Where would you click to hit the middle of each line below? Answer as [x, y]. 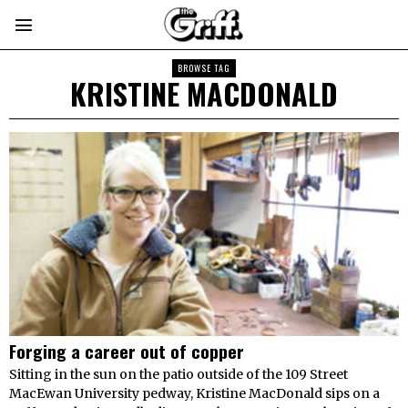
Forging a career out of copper [127, 351]
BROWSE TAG [204, 68]
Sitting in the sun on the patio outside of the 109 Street [178, 375]
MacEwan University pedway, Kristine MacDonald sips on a [194, 394]
